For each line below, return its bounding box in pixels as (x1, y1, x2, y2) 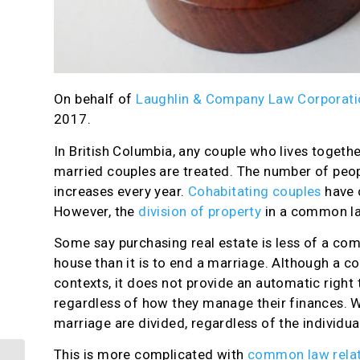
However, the (54, 202, 139, 219)
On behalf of (54, 91, 137, 108)
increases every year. (54, 182, 188, 199)
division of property (138, 202, 262, 219)
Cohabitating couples (187, 182, 321, 199)
